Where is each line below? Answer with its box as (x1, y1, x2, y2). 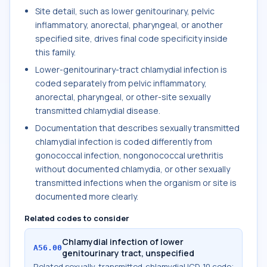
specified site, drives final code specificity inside (35, 33, 228, 44)
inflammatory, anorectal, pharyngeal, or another (35, 19, 223, 30)
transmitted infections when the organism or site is (35, 177, 237, 188)
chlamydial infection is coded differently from (35, 136, 212, 147)
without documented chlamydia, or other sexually (35, 163, 230, 175)
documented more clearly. (35, 191, 138, 202)
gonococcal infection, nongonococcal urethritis (35, 150, 223, 161)
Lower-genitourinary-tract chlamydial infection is (35, 64, 227, 75)
